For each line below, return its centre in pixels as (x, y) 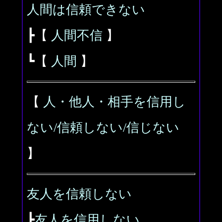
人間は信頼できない (86, 10)
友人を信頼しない (79, 194)
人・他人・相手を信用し (114, 102)
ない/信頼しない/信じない (103, 128)
